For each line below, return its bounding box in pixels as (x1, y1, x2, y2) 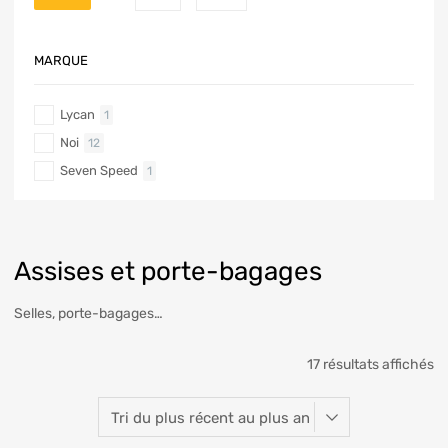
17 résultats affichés (307, 356, 434, 374)
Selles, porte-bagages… (14, 305, 163, 323)
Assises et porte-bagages (14, 256, 322, 287)
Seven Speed (60, 162, 138, 178)
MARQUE (34, 52, 88, 68)
